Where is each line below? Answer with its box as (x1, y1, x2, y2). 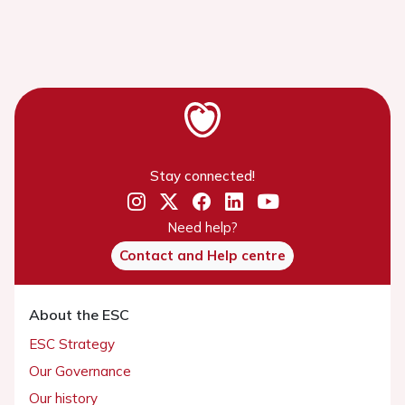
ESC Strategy (29, 334, 115, 353)
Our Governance (29, 362, 131, 380)
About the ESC (29, 305, 129, 324)
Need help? (167, 218, 238, 236)
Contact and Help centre (119, 246, 286, 264)
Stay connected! (150, 166, 255, 184)
